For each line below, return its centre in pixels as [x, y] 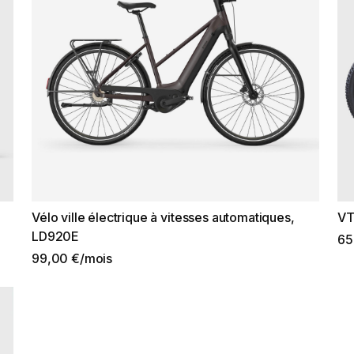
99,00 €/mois [72, 259]
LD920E [56, 237]
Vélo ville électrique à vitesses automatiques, [163, 218]
